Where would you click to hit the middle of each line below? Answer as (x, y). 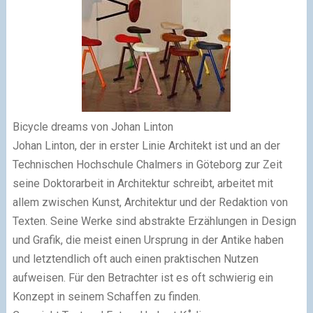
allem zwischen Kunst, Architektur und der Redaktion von (150, 202)
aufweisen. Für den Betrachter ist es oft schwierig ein (143, 277)
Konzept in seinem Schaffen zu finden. (106, 296)
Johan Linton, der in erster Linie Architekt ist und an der (146, 145)
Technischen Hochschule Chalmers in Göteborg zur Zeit (147, 164)
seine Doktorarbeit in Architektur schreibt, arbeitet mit (143, 183)
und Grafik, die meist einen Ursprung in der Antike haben (148, 240)
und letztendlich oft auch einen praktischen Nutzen (135, 259)
